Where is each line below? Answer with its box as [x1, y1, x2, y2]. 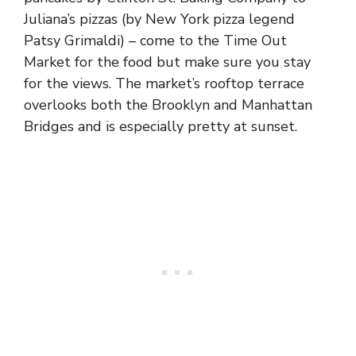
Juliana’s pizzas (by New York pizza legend [24, 10, 295, 29]
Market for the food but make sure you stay [24, 52, 311, 72]
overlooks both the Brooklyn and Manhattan [24, 95, 312, 115]
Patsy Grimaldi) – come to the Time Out [24, 31, 287, 51]
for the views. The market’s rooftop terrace [24, 74, 304, 94]
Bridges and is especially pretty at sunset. [24, 117, 297, 137]
